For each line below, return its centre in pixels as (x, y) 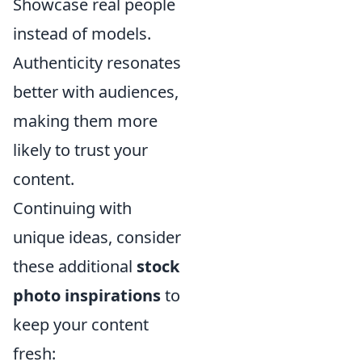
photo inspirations (87, 296)
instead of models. (82, 34)
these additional (75, 267)
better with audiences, (96, 92)
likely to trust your (80, 150)
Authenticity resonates (97, 63)
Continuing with (72, 208)
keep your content (81, 325)
